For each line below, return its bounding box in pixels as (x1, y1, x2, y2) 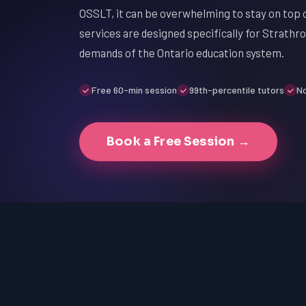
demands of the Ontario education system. (79, 46, 284, 59)
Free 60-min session (92, 84, 177, 96)
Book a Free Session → (107, 134, 250, 149)
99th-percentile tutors (189, 84, 284, 96)
